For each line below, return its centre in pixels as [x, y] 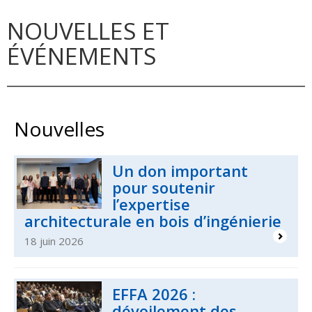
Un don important [180, 170]
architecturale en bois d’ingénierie [153, 220]
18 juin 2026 [54, 241]
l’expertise [151, 204]
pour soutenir [164, 187]
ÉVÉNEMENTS [81, 55]
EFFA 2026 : [154, 294]
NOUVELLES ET [88, 30]
